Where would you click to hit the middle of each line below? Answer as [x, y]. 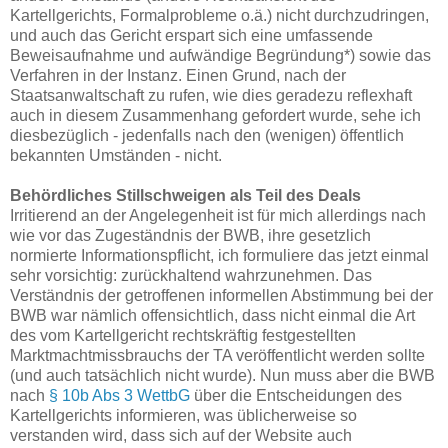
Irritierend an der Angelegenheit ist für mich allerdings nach [218, 215]
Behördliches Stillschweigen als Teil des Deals [185, 195]
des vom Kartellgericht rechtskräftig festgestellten [183, 335]
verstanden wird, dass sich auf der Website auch [181, 435]
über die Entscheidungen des [296, 395]
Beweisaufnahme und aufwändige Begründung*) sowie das [220, 55]
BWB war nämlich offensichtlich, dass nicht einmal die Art [212, 315]
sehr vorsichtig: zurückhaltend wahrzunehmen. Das [191, 275]
